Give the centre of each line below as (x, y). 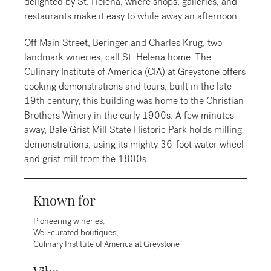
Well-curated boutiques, (76, 233)
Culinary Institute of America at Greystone (106, 244)
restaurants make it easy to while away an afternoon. (132, 16)
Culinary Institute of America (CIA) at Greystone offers (135, 72)
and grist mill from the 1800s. (87, 159)
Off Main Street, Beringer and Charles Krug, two (123, 43)
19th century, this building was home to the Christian (134, 101)
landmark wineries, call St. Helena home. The (118, 57)
